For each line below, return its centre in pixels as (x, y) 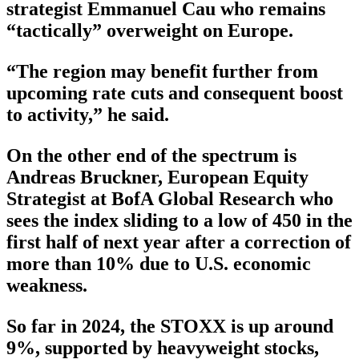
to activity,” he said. (88, 114)
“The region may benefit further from (162, 71)
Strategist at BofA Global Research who (170, 198)
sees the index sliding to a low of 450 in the (179, 220)
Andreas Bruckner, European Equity (157, 177)
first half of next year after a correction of (179, 242)
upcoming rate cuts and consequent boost (175, 93)
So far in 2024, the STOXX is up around (170, 326)
